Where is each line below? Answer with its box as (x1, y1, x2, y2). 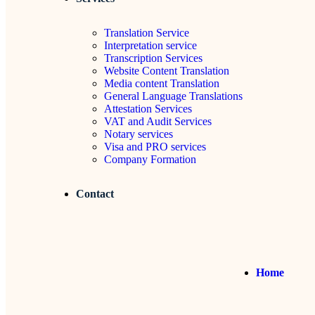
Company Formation (104, 153, 196, 166)
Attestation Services (104, 103, 192, 115)
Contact (76, 188, 114, 200)
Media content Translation (104, 77, 219, 90)
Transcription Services (104, 52, 202, 65)
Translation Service (104, 27, 189, 39)
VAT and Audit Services (104, 115, 212, 128)
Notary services (104, 128, 173, 141)
